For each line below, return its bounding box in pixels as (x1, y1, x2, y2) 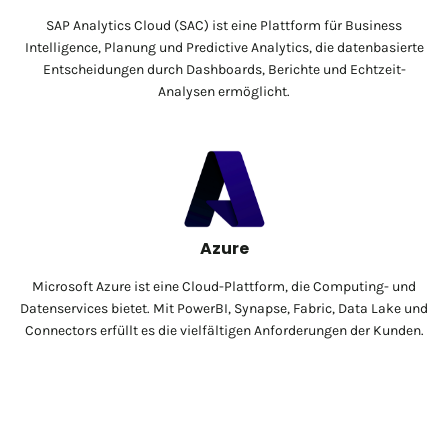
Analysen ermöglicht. (158, 82, 290, 100)
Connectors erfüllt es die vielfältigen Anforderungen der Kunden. (24, 321, 424, 339)
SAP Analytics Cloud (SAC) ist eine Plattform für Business (46, 16, 402, 34)
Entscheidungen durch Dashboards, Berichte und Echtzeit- (42, 60, 406, 78)
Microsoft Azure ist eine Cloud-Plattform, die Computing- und (32, 277, 416, 295)
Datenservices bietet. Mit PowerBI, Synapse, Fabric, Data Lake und (20, 299, 428, 317)
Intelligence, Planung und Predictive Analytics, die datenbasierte (24, 38, 424, 56)
